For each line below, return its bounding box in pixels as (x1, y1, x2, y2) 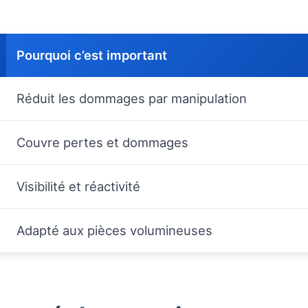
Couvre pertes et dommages (16, 135, 188, 151)
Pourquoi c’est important (16, 47, 167, 63)
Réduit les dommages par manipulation (16, 91, 247, 107)
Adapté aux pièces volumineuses (16, 223, 212, 239)
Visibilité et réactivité (16, 179, 140, 195)
